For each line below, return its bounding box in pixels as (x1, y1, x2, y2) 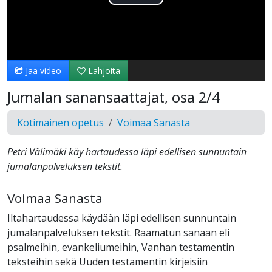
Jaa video (23, 65, 61, 77)
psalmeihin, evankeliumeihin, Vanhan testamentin (7, 240, 234, 254)
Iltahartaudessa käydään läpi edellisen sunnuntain (7, 211, 236, 225)
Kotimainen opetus (17, 116, 104, 130)
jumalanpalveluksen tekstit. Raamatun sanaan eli (7, 226, 229, 240)
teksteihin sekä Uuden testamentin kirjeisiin (7, 255, 208, 269)
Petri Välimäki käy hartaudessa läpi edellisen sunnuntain (7, 145, 246, 159)
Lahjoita (86, 65, 120, 77)
